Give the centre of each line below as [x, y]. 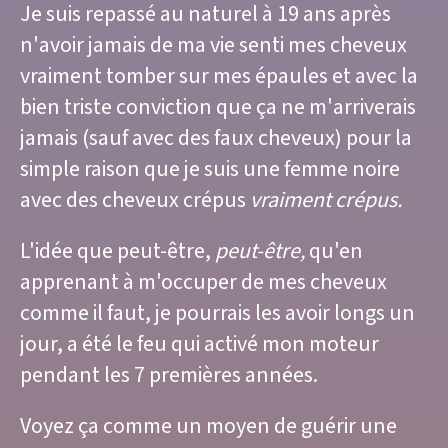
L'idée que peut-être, [117, 252]
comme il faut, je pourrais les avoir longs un [217, 314]
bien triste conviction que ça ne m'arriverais [218, 108]
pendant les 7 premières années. [171, 376]
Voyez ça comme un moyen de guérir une [208, 427]
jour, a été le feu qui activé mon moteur [199, 345]
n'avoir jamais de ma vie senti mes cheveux [213, 46]
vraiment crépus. [328, 201]
